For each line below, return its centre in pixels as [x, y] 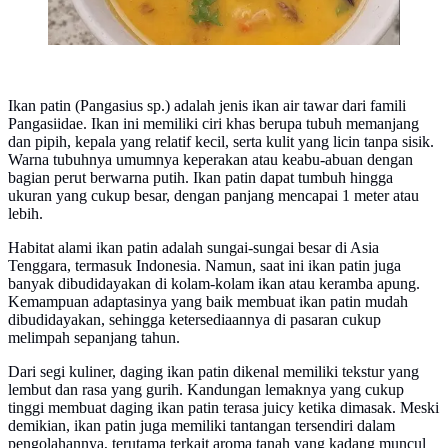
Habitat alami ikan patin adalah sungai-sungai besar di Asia [193, 248]
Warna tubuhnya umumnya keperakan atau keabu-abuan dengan [210, 160]
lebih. [25, 214]
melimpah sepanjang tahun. [94, 338]
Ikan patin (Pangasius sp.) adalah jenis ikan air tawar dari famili [207, 106]
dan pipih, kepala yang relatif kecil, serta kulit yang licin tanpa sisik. [221, 142]
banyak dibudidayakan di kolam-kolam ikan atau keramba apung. [214, 284]
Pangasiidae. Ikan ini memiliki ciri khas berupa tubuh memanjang [213, 124]
